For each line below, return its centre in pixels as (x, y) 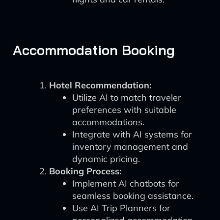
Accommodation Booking (94, 50)
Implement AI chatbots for (126, 183)
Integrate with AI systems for (132, 134)
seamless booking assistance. (133, 196)
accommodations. (108, 122)
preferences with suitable (124, 110)
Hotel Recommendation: (100, 85)
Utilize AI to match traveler (127, 97)
